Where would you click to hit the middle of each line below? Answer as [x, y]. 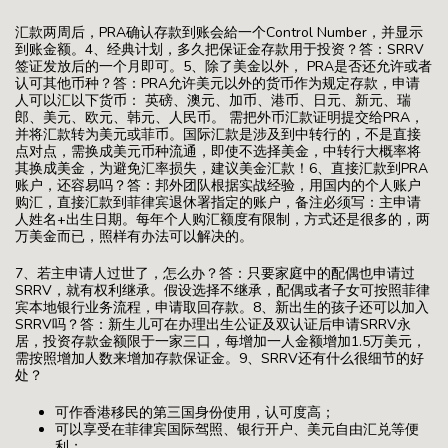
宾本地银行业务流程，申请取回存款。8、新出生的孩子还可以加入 [222, 307]
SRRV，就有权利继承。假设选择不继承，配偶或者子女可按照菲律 [222, 290]
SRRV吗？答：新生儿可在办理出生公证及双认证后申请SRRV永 [213, 324]
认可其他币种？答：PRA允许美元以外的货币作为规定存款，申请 [217, 83]
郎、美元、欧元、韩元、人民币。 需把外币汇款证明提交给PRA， [219, 117]
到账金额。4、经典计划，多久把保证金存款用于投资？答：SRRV [219, 49]
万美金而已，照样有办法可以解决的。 [134, 236]
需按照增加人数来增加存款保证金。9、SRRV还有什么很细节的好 [219, 358]
